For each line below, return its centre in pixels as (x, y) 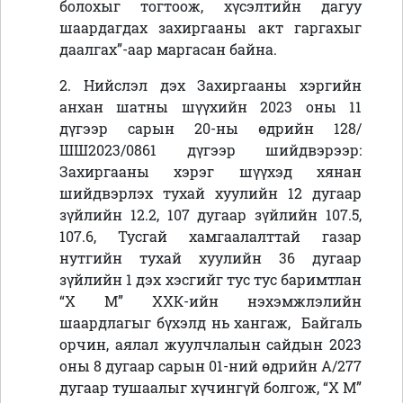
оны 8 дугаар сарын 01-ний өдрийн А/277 (210, 366)
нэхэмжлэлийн (304, 301)
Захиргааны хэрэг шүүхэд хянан (210, 172)
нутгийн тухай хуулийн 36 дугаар (210, 258)
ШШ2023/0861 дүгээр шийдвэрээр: (210, 150)
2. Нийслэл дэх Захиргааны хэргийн (210, 85)
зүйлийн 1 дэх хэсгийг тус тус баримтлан (210, 280)
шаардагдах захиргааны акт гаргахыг (210, 28)
